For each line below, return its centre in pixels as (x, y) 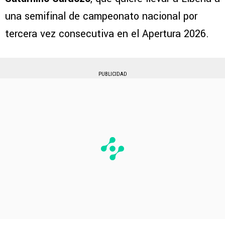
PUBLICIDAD (113, 74)
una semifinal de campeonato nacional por (101, 17)
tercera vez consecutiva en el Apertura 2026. (107, 34)
